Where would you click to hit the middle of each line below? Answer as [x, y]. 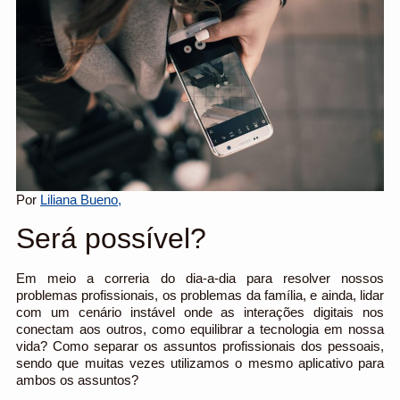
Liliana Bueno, [81, 200]
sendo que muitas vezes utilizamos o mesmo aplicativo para [200, 362]
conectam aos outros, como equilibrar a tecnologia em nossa [200, 329]
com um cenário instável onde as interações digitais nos [200, 312]
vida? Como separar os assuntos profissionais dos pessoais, [200, 346]
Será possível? [111, 238]
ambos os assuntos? [77, 379]
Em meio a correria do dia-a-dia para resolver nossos [200, 278]
